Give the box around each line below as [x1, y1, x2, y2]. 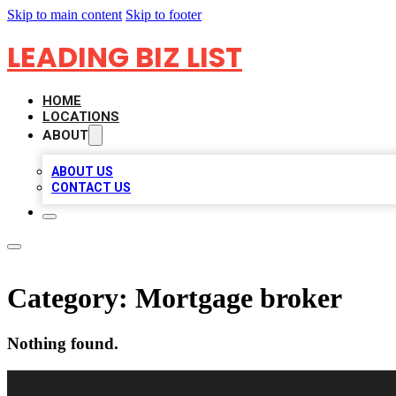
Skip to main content [7, 7, 122, 22]
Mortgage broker [135, 282, 342, 315]
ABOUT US [51, 164, 113, 179]
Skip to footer [126, 7, 202, 22]
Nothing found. [7, 333, 118, 353]
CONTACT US [51, 180, 131, 194]
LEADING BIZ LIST [7, 37, 242, 77]
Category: [7, 282, 135, 315]
